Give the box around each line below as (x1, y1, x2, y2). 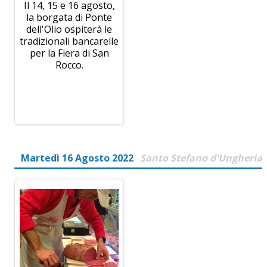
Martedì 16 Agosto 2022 (21, 151, 133, 164)
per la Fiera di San (29, 46, 109, 60)
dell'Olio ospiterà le (26, 22, 113, 36)
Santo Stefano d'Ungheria (140, 151, 262, 164)
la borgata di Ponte (26, 10, 113, 24)
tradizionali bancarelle (20, 34, 119, 48)
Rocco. (55, 58, 83, 72)
